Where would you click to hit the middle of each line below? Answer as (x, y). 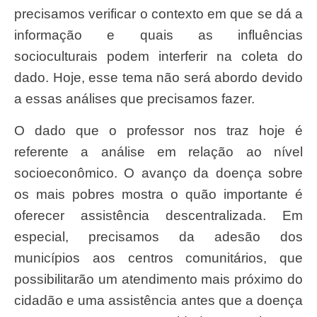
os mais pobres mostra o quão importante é (158, 194)
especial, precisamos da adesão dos (158, 236)
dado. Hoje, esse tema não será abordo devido (158, 78)
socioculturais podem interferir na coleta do (158, 57)
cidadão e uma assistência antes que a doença (158, 300)
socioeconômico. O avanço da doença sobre (158, 173)
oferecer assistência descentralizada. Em (158, 215)
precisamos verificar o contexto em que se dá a (158, 14)
